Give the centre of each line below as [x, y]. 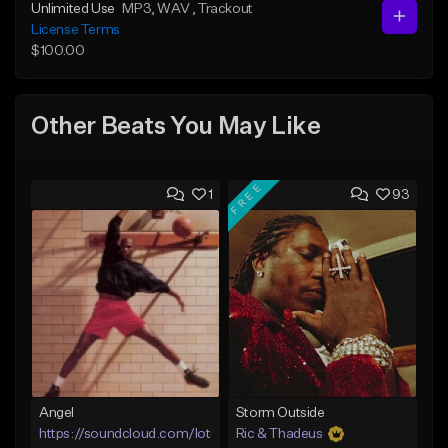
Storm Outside [280, 412]
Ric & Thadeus [279, 433]
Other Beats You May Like [176, 127]
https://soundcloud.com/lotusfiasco [151, 433]
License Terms [75, 29]
